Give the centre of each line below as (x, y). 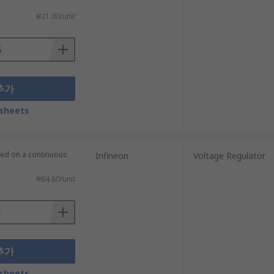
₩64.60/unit (55, 179)
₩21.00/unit (55, 16)
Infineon (112, 156)
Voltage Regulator (229, 156)
